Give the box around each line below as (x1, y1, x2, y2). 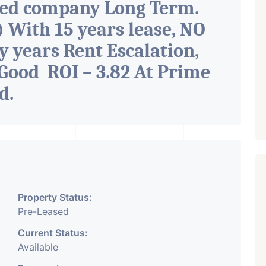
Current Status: (18, 227, 88, 239)
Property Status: (18, 191, 92, 203)
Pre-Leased (18, 205, 69, 217)
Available (18, 241, 58, 253)
